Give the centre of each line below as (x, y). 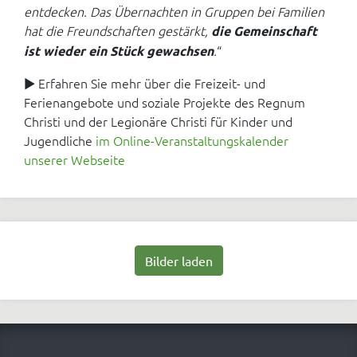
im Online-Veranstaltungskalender (192, 140)
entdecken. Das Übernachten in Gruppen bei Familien (174, 11)
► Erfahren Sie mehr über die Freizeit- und (145, 83)
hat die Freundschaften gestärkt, (118, 30)
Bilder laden (178, 261)
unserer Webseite (75, 159)
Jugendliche (60, 140)
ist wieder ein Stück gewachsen (119, 51)
